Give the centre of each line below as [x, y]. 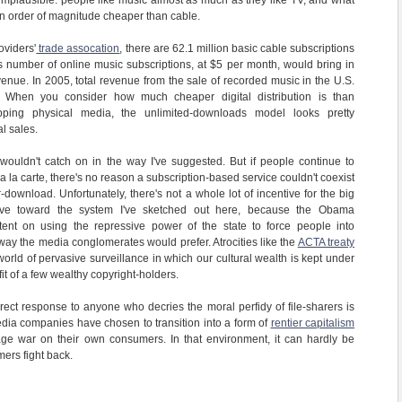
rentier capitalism [312, 323]
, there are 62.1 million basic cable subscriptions [237, 49]
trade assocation [78, 49]
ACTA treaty [326, 243]
